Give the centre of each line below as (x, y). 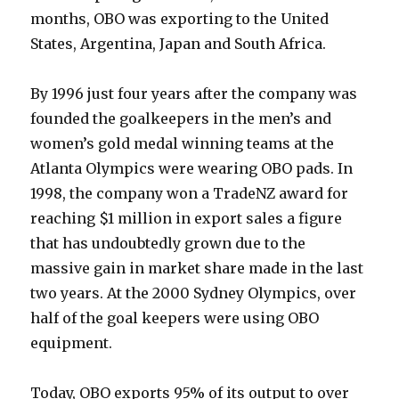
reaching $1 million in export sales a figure (187, 218)
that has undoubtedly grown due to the (168, 243)
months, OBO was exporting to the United (180, 19)
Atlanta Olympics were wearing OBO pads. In (192, 168)
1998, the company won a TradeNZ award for (190, 193)
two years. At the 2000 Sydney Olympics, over (194, 293)
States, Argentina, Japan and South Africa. (179, 44)
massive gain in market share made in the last (197, 268)
